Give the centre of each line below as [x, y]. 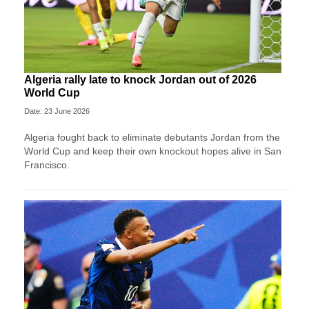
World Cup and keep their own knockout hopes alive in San [153, 151]
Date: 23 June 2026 [57, 111]
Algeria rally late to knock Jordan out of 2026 [140, 79]
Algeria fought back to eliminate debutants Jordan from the [152, 137]
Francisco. [47, 165]
